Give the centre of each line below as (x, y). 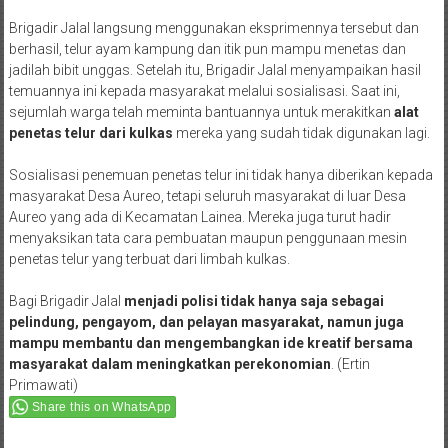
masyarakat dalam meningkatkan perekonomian (169, 322)
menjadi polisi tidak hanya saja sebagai (253, 259)
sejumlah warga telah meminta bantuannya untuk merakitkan (199, 70)
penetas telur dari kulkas (90, 91)
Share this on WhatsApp (101, 365)
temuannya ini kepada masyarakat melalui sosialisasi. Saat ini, (204, 49)
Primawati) (43, 343)
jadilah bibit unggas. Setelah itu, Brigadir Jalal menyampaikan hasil (214, 28)
